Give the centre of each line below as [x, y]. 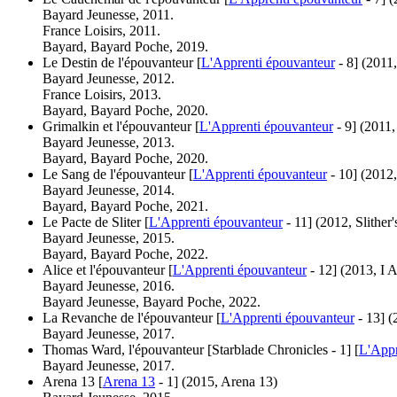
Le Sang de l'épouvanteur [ [118, 174]
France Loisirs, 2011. [101, 30]
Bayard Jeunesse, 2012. [109, 78]
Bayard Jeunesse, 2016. [109, 285]
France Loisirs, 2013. [102, 94]
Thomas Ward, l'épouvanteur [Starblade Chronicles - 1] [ [201, 349]
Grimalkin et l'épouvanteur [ [121, 126]
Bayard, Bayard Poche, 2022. [125, 253]
